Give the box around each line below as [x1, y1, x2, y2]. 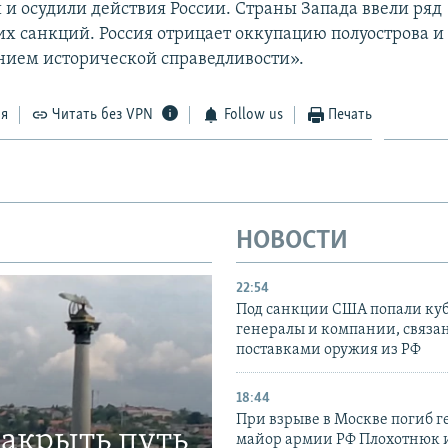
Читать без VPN [52, 106, 154, 123]
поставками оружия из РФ [236, 342, 421, 359]
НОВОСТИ [236, 227, 348, 255]
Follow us [223, 106, 283, 123]
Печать [328, 106, 373, 123]
